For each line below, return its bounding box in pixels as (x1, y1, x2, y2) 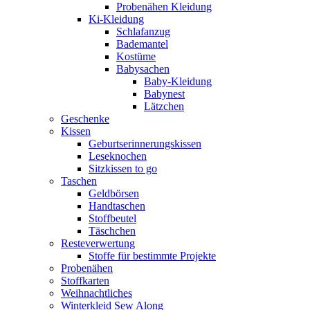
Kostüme (116, 50, 156, 62)
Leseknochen (89, 149, 147, 162)
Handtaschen (89, 199, 145, 212)
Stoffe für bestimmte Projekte (89, 249, 216, 262)
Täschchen (89, 224, 136, 237)
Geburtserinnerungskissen (89, 137, 201, 149)
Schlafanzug (116, 25, 170, 37)
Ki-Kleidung (89, 12, 144, 25)
